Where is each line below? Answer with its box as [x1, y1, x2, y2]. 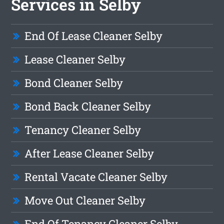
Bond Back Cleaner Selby [24, 99, 151, 114]
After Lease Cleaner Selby [24, 146, 154, 161]
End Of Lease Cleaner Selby [24, 28, 163, 43]
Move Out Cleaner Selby [24, 193, 146, 208]
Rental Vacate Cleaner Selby [24, 169, 168, 184]
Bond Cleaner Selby [24, 75, 123, 90]
